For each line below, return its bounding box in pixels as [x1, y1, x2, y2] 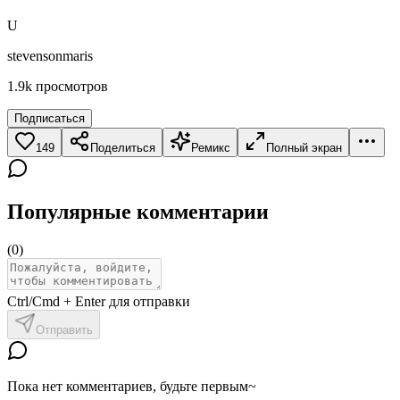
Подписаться [14, 111, 85, 125]
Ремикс [191, 140, 230, 154]
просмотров [36, 78, 108, 94]
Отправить [36, 322, 93, 337]
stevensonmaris [7, 47, 93, 63]
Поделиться [90, 140, 155, 154]
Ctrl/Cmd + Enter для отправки [7, 293, 190, 309]
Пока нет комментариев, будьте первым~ [7, 378, 256, 394]
